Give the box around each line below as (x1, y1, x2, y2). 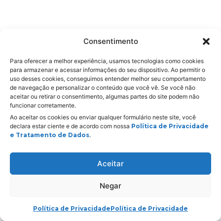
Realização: (87, 113, 134, 123)
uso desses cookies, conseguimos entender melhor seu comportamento (10, 75, 206, 82)
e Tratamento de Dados (10, 131, 89, 139)
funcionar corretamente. (10, 102, 76, 109)
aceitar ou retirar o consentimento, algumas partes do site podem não (10, 93, 199, 100)
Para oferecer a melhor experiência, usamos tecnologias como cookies (10, 57, 204, 65)
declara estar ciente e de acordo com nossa (10, 122, 131, 130)
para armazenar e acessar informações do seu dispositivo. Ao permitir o (10, 66, 205, 74)
